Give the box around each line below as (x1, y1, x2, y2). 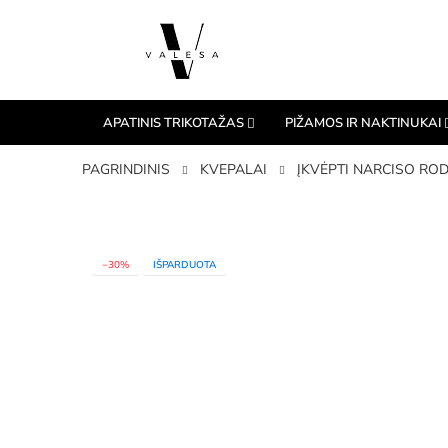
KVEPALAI (200, 159, 267, 179)
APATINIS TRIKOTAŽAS (103, 113, 244, 132)
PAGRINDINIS (82, 159, 170, 179)
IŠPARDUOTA (153, 257, 216, 272)
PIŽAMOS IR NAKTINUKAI (285, 113, 441, 132)
